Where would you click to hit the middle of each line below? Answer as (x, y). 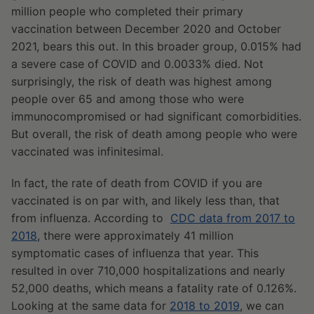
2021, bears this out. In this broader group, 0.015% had (156, 47)
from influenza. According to (91, 218)
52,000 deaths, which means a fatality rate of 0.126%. (154, 288)
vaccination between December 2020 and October (146, 29)
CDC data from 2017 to (233, 218)
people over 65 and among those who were (128, 99)
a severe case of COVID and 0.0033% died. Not (137, 64)
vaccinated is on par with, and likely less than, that (145, 201)
